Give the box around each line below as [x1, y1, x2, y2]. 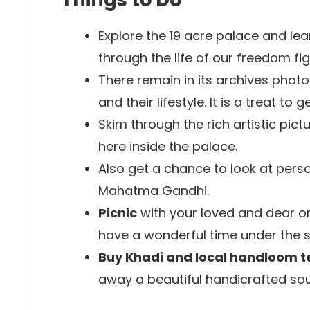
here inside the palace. [98, 138, 237, 155]
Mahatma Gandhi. [98, 182, 209, 199]
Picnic [98, 204, 137, 221]
